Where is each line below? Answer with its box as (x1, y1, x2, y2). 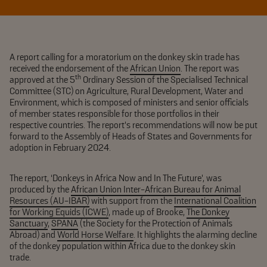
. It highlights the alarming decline (133, 229, 257, 241)
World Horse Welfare (57, 229, 133, 241)
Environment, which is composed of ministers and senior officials (10, 97, 249, 108)
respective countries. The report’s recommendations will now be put (10, 119, 257, 131)
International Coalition (174, 195, 256, 207)
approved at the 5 (10, 74, 75, 86)
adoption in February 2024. (10, 142, 111, 154)
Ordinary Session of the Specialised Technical (81, 74, 248, 86)
